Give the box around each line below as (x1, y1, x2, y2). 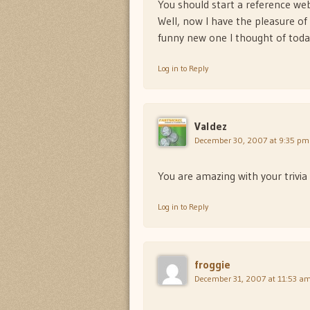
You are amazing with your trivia (158, 169, 307, 183)
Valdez (194, 119, 227, 134)
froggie (194, 257, 230, 272)
